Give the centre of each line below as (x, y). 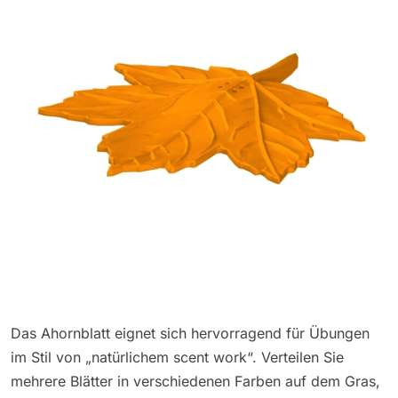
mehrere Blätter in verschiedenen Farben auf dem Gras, (195, 381)
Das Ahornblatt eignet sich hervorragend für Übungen (190, 333)
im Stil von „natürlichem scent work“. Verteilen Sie (177, 357)
